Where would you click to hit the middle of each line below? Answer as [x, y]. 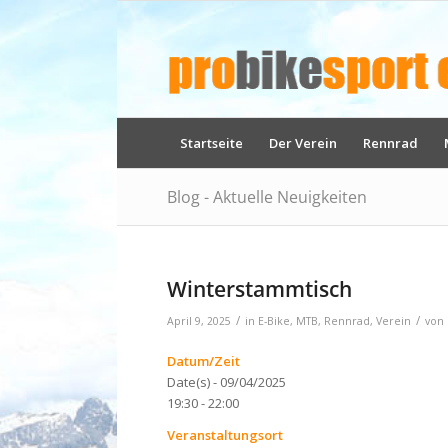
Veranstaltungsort [225, 435]
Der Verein [303, 143]
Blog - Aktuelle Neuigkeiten [267, 197]
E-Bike [274, 321]
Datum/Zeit [203, 361]
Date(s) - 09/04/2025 [226, 382]
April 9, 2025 [199, 321]
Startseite [211, 143]
